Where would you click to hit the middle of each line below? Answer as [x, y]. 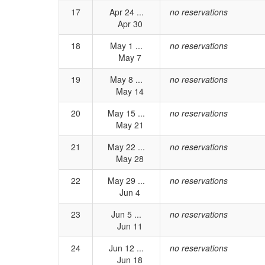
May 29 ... [126, 180]
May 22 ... [126, 147]
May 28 [126, 159]
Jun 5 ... [126, 214]
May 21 [126, 125]
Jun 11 [126, 226]
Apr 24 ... [126, 12]
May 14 [126, 91]
